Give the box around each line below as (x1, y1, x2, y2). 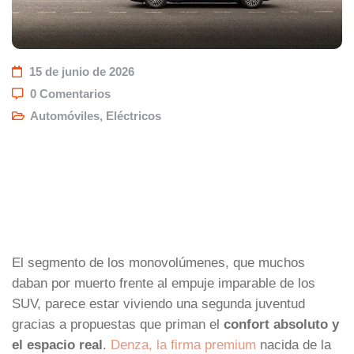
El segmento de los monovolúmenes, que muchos (12, 254, 305, 269)
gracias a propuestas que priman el (12, 316, 224, 331)
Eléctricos (106, 109, 161, 122)
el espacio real (12, 337, 103, 352)
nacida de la (256, 337, 331, 352)
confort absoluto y (224, 316, 339, 331)
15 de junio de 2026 (29, 65, 134, 78)
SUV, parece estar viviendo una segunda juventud (12, 296, 305, 311)
